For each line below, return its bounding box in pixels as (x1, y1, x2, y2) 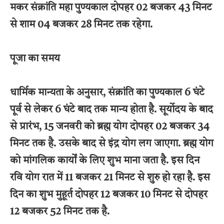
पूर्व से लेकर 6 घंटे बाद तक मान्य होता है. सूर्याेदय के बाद (10, 104, 213, 115)
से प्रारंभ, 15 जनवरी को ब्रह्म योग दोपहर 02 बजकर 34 (10, 121, 209, 132)
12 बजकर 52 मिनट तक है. (10, 206, 109, 217)
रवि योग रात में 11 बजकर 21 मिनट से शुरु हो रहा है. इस (10, 172, 210, 183)
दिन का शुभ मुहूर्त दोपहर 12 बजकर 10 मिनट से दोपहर (10, 189, 207, 200)
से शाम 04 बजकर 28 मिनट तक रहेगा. (10, 19, 152, 30)
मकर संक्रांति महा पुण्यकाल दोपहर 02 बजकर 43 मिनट (10, 2, 212, 13)
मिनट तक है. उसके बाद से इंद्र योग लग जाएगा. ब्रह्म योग (10, 138, 213, 149)
